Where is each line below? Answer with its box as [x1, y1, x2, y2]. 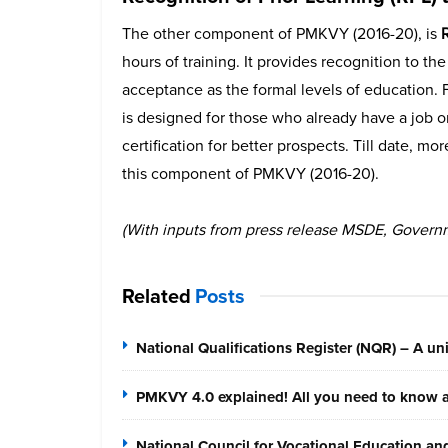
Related [122, 280, 191, 311]
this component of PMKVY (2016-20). [122, 161, 379, 185]
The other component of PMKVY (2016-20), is [122, 21, 437, 45]
